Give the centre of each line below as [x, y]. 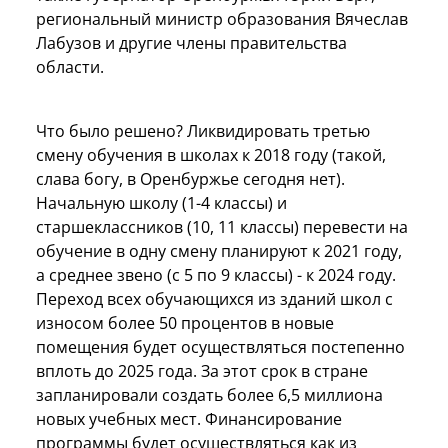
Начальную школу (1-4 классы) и [161, 202]
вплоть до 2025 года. [118, 370]
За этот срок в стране [284, 370]
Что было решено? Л [117, 130]
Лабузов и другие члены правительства [191, 42]
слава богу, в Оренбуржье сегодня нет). [190, 178]
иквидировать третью [284, 130]
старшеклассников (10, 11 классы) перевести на [222, 226]
